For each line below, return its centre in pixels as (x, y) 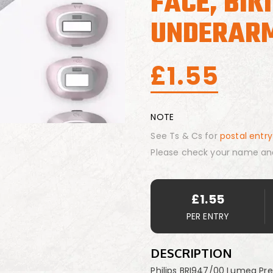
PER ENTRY (208, 216)
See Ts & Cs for (185, 136)
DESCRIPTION (192, 253)
